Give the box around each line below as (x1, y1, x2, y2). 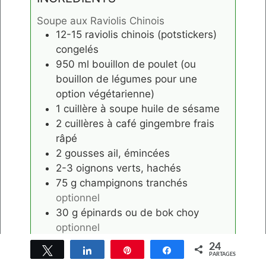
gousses (65, 147, 104, 159)
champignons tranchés (80, 176, 188, 189)
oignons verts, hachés (76, 161, 181, 174)
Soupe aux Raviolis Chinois (37, 14, 164, 27)
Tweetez (59, 246, 90, 254)
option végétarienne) (56, 87, 154, 100)
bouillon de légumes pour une (56, 72, 197, 85)
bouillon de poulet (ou (92, 58, 196, 70)
